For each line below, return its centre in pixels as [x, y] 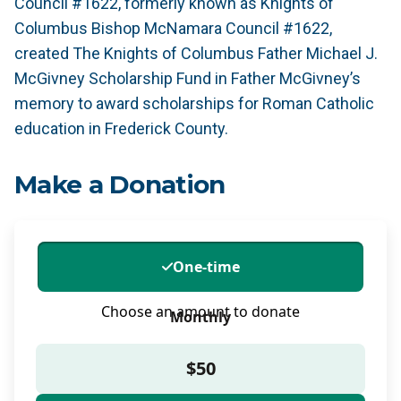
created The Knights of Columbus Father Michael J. [196, 53]
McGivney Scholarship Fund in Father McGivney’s [188, 78]
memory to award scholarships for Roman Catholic [194, 103]
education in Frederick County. [121, 128]
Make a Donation [120, 184]
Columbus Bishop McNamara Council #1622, [173, 28]
